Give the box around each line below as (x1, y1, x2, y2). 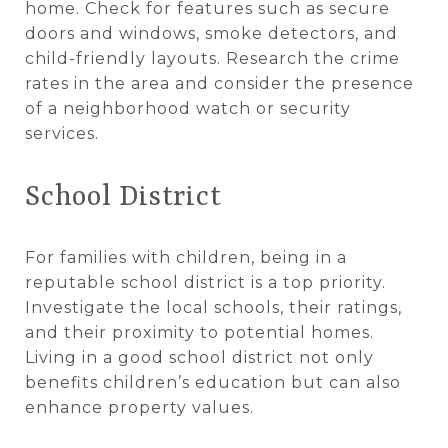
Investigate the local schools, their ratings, (25, 297, 402, 317)
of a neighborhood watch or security (25, 98, 351, 118)
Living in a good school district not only (25, 347, 374, 367)
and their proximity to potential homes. (25, 322, 374, 342)
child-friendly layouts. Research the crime (25, 48, 400, 68)
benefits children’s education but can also (25, 372, 401, 392)
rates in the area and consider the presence (25, 73, 414, 93)
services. (25, 123, 99, 143)
